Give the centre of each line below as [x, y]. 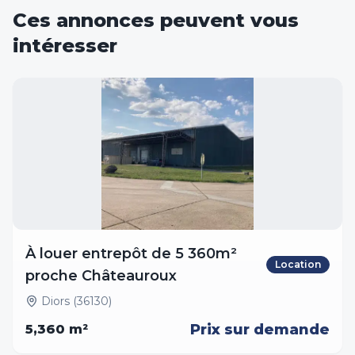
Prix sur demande [260, 330]
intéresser [65, 46]
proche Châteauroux [101, 276]
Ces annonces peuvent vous [156, 20]
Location [298, 264]
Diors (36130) [76, 301]
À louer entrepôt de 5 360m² [131, 254]
